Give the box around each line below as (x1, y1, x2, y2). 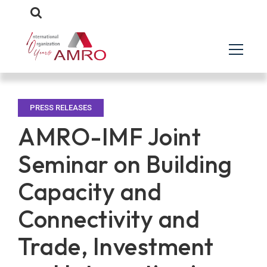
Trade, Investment (18, 231, 214, 261)
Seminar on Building (18, 149, 232, 179)
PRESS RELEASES (30, 103, 92, 112)
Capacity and (18, 176, 162, 206)
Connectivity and (18, 204, 200, 234)
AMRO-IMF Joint (18, 122, 201, 151)
